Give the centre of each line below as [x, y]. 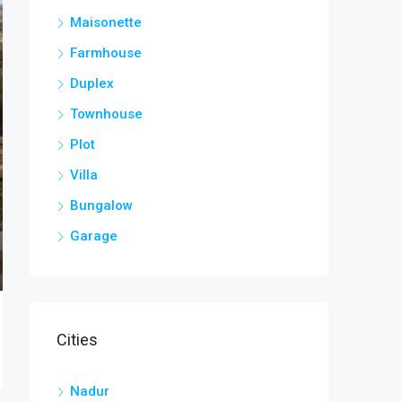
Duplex [92, 84]
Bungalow [101, 206]
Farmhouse [106, 53]
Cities [77, 340]
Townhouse [106, 114]
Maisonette [106, 23]
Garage [94, 236]
